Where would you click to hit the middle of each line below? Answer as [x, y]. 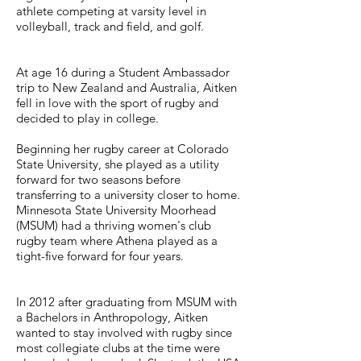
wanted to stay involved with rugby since [124, 332]
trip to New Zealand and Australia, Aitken [127, 87]
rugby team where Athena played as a [117, 241]
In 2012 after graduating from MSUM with [127, 302]
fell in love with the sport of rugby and [117, 103]
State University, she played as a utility [118, 164]
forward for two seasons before [98, 179]
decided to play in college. [87, 118]
